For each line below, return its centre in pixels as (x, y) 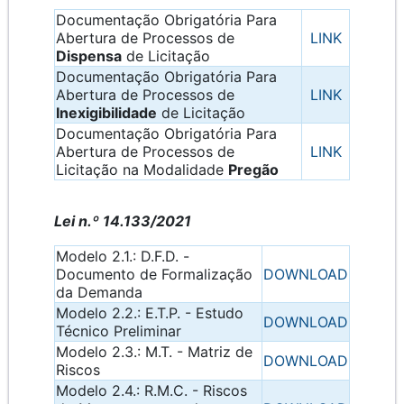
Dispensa (89, 56)
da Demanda (99, 293)
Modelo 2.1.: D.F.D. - (123, 257)
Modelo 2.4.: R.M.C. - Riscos (151, 391)
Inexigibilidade (106, 113)
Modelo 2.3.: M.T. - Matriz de (154, 352)
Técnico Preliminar (119, 331)
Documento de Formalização (154, 275)
